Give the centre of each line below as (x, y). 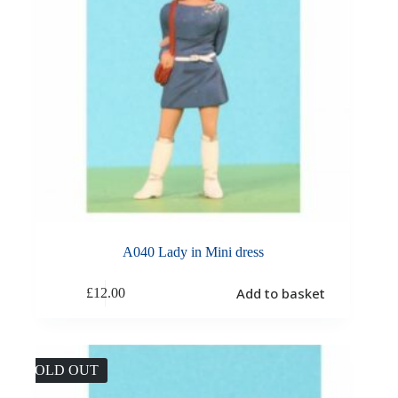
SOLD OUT (63, 370)
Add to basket (280, 294)
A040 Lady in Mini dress (193, 251)
